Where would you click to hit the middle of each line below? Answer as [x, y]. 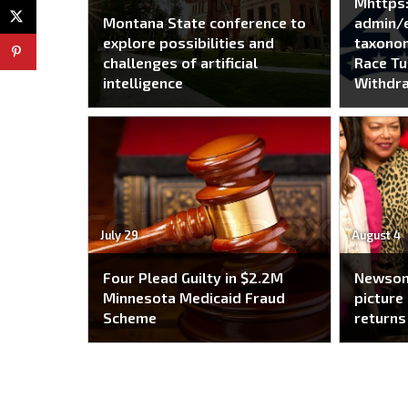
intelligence [143, 82]
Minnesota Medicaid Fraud [194, 298]
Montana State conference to [204, 22]
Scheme [130, 318]
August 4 [376, 235]
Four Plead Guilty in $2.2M [193, 278]
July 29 [119, 235]
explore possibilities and [189, 42]
